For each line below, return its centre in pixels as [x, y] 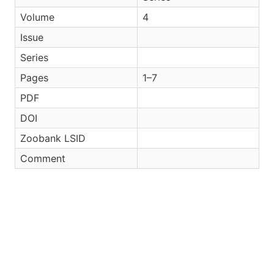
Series [34, 57]
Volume [37, 17]
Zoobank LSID [53, 138]
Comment [43, 158]
